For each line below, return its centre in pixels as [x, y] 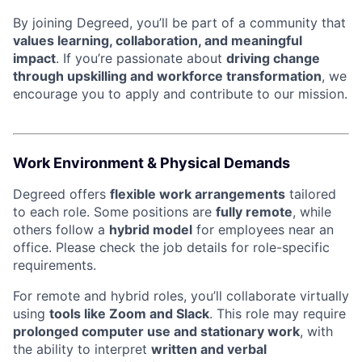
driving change [273, 58]
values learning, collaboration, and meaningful [158, 40]
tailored [311, 194]
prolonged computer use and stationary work [156, 331]
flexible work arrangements [198, 194]
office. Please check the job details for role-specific [171, 247]
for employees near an [263, 229]
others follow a [61, 229]
